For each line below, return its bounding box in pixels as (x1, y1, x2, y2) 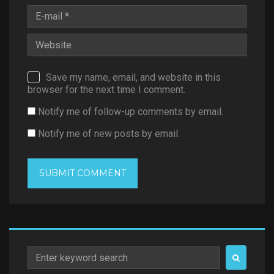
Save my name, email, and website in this (46, 71, 221, 83)
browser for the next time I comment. (28, 84, 185, 96)
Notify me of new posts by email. (38, 128, 180, 140)
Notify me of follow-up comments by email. (38, 106, 223, 118)
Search (27, 245, 56, 257)
